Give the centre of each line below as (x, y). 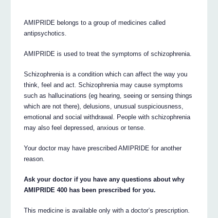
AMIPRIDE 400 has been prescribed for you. (90, 190)
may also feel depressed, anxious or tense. (85, 127)
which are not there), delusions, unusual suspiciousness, (104, 106)
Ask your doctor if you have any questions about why (104, 179)
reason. (35, 159)
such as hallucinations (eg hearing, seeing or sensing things (108, 95)
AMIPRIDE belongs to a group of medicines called (95, 22)
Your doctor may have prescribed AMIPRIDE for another (103, 148)
